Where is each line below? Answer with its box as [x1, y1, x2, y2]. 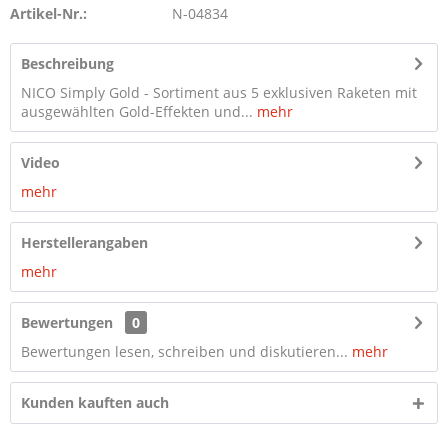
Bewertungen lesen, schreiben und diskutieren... [21, 342, 348, 361]
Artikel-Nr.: [10, 4, 87, 23]
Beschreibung [21, 54, 114, 73]
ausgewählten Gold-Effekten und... [21, 102, 253, 121]
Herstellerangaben [21, 233, 148, 252]
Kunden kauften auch [21, 393, 169, 412]
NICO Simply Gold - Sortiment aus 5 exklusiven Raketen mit [21, 83, 417, 102]
